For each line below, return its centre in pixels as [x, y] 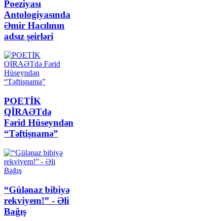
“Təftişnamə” [31, 134]
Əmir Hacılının [34, 25]
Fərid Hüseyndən [39, 123]
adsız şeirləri [29, 36]
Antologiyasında [37, 14]
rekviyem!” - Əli [37, 200]
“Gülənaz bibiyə [37, 189]
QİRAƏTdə [28, 112]
